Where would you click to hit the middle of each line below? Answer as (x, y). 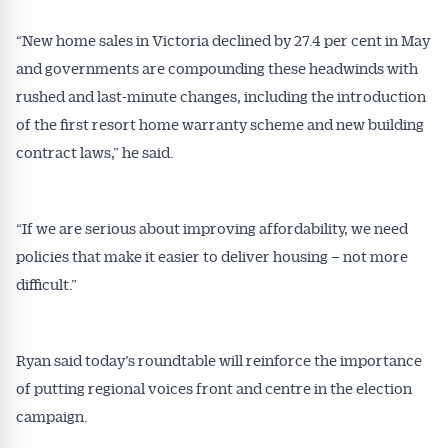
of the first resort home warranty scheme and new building (220, 124)
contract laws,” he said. (95, 152)
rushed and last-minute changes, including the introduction (221, 96)
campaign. (52, 416)
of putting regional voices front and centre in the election (214, 388)
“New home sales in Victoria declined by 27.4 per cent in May (223, 40)
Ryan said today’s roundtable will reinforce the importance (219, 360)
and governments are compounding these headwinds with (217, 68)
